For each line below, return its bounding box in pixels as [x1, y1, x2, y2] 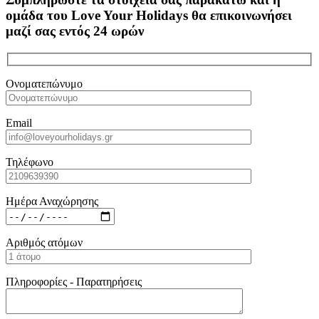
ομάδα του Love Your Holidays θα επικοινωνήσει [6, 7, 292, 23]
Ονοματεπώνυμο [6, 78, 83, 90]
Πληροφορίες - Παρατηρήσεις [6, 276, 142, 288]
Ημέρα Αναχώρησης [6, 195, 98, 208]
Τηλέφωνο [6, 156, 53, 169]
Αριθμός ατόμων [6, 236, 83, 249]
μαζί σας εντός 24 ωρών [6, 23, 144, 38]
